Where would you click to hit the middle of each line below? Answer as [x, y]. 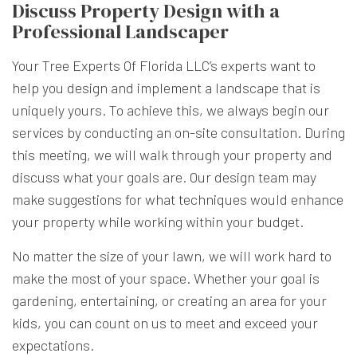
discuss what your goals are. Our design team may [164, 177]
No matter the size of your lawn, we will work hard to [172, 255]
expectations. [53, 345]
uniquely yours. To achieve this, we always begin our [171, 110]
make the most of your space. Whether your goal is [166, 278]
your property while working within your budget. [158, 221]
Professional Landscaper [120, 31]
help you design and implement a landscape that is [166, 87]
